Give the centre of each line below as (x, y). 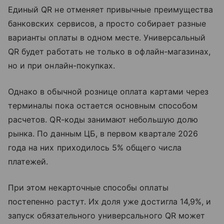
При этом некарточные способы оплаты (88, 187)
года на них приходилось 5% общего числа (95, 147)
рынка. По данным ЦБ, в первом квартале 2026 (103, 133)
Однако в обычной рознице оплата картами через (108, 91)
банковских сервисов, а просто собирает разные (107, 23)
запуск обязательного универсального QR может (107, 215)
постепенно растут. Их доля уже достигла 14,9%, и (110, 201)
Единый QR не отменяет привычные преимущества (111, 9)
